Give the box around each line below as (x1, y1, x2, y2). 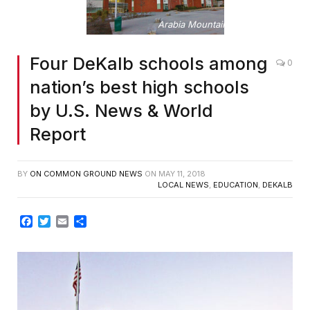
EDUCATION (213, 180, 258, 190)
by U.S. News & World (30, 100, 213, 122)
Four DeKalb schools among (30, 53, 268, 75)
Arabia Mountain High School (158, 19, 282, 30)
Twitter (51, 215, 86, 229)
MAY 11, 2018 (158, 169, 206, 179)
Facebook (33, 215, 85, 229)
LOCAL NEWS (158, 180, 209, 190)
